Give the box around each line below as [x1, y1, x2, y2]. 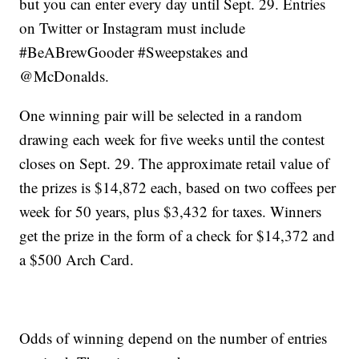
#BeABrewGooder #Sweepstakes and [19, 42, 249, 63]
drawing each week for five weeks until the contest [19, 129, 325, 150]
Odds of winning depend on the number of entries [19, 328, 328, 349]
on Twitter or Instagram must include [19, 18, 246, 38]
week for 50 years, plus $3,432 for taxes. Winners [19, 201, 322, 222]
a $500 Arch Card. [19, 249, 135, 270]
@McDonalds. [19, 66, 110, 87]
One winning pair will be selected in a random [19, 105, 303, 126]
